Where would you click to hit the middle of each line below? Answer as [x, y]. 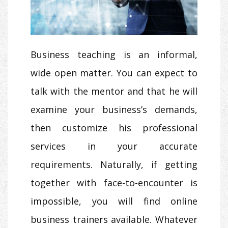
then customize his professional [114, 128]
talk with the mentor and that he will [114, 91]
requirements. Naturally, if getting [114, 165]
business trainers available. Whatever [114, 220]
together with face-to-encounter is [114, 183]
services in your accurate [114, 146]
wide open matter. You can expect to [114, 73]
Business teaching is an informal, [114, 55]
